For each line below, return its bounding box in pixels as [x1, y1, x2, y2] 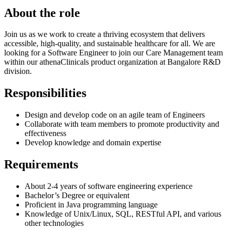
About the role [4, 6, 80, 20]
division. [4, 67, 32, 76]
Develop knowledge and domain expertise [25, 138, 161, 147]
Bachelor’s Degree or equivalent [25, 191, 129, 200]
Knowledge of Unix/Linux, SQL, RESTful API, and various [25, 209, 221, 219]
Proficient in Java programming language [25, 200, 158, 209]
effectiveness [25, 129, 66, 138]
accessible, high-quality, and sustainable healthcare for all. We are [4, 39, 215, 48]
